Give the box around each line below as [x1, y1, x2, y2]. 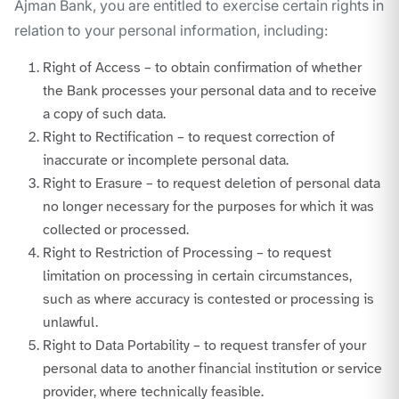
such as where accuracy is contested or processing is [43, 290, 374, 309]
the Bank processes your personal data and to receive [43, 82, 377, 101]
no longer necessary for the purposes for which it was [43, 198, 374, 216]
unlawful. [43, 313, 98, 332]
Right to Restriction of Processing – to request [43, 244, 331, 263]
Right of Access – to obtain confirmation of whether [43, 59, 362, 77]
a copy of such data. [43, 105, 166, 124]
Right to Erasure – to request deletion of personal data [43, 175, 380, 193]
